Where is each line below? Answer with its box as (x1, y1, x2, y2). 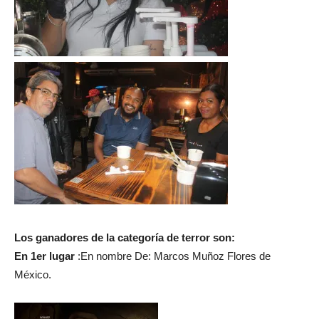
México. (14, 268, 51, 281)
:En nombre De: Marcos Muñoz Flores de (75, 250, 271, 262)
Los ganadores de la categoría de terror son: (14, 231, 235, 244)
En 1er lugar (14, 250, 75, 262)
